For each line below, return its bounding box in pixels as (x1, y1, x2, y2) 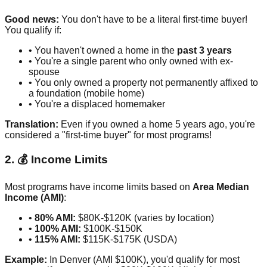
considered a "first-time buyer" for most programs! (5, 129, 212, 140)
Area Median (193, 182, 249, 193)
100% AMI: (35, 223, 81, 234)
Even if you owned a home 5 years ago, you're (58, 119, 255, 129)
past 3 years (177, 45, 232, 55)
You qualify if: (5, 24, 61, 35)
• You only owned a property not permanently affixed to (29, 77, 258, 88)
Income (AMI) (5, 193, 64, 203)
